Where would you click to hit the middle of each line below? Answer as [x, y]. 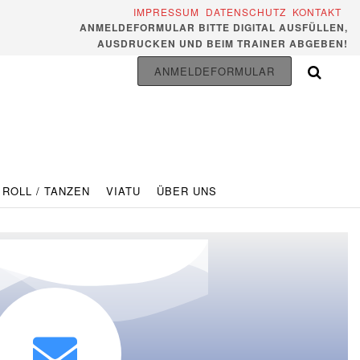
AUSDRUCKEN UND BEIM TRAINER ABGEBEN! [223, 43]
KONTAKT [320, 12]
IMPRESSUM [168, 12]
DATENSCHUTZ [246, 12]
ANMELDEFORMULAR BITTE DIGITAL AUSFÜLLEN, [214, 27]
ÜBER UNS [187, 191]
